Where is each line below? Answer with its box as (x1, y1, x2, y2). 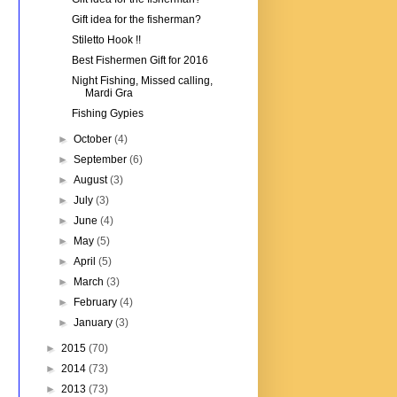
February (74, 296, 121, 309)
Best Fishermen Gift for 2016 (71, 54, 208, 67)
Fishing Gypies (71, 107, 144, 121)
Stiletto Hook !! (71, 34, 141, 47)
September (74, 153, 130, 167)
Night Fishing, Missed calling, (71, 74, 213, 88)
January (74, 316, 116, 330)
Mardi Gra (84, 87, 133, 100)
